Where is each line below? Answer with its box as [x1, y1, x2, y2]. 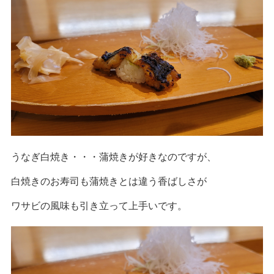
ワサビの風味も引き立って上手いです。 [11, 198, 187, 213]
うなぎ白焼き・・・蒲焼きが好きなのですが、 [11, 149, 217, 164]
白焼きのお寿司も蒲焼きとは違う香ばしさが [11, 174, 207, 188]
